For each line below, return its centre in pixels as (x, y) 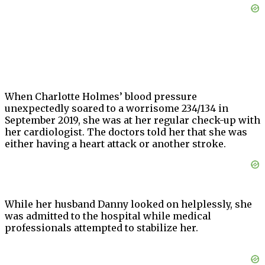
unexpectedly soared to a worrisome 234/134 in (117, 109)
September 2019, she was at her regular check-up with (132, 120)
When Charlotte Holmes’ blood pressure (101, 97)
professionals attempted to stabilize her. (101, 228)
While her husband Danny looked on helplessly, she (128, 204)
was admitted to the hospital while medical (108, 216)
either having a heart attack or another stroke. (115, 144)
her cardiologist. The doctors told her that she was (126, 132)
